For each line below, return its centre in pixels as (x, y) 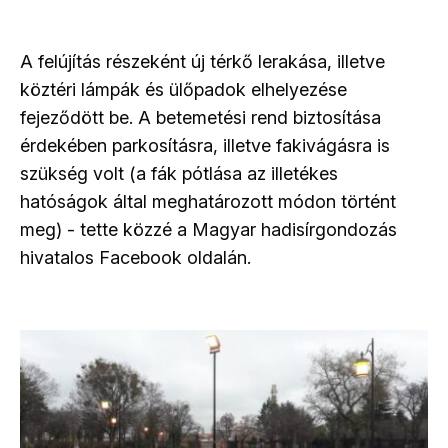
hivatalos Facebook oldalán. (135, 257)
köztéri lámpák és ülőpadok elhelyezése (183, 89)
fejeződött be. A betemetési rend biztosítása (200, 117)
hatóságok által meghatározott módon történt (208, 201)
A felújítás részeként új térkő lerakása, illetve (202, 61)
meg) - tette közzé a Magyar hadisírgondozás (208, 229)
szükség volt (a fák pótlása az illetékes (179, 173)
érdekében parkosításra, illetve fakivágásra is (205, 145)
